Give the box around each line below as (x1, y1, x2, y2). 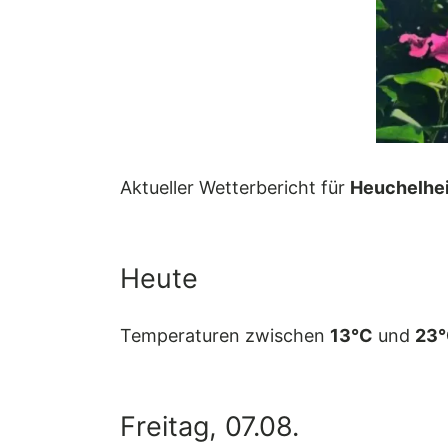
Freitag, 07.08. (120, 409, 299, 443)
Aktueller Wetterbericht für (120, 177, 350, 199)
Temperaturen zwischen (120, 325, 330, 347)
